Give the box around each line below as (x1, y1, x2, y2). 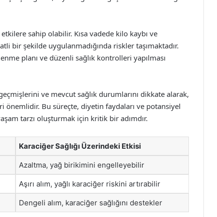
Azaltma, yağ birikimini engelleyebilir (19, 160, 144, 170)
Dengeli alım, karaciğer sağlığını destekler (19, 198, 162, 207)
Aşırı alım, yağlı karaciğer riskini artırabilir (19, 179, 160, 188)
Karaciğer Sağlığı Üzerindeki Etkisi (19, 141, 141, 151)
